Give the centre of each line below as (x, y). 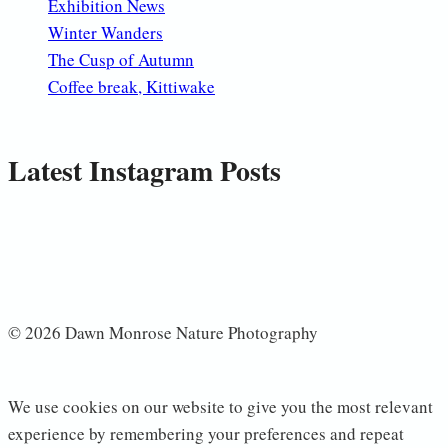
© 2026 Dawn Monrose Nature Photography (163, 333)
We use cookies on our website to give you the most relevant (220, 407)
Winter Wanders (105, 33)
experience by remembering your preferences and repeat (206, 434)
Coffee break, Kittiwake (131, 87)
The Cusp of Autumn (121, 60)
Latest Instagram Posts (144, 171)
